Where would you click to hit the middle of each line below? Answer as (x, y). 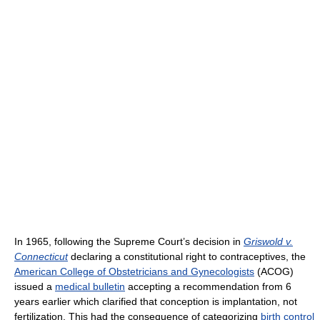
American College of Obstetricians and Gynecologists (134, 272)
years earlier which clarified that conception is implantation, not (156, 302)
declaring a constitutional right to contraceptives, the (187, 257)
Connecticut (41, 257)
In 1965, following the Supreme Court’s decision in (129, 242)
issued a (35, 287)
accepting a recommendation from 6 (208, 287)
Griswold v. (268, 242)
